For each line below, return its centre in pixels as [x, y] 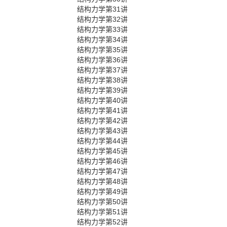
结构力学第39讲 [102, 90]
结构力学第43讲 [102, 131]
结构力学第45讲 [102, 151]
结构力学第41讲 [102, 110]
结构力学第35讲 [102, 50]
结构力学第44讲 [102, 141]
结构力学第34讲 [102, 40]
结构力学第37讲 [102, 70]
